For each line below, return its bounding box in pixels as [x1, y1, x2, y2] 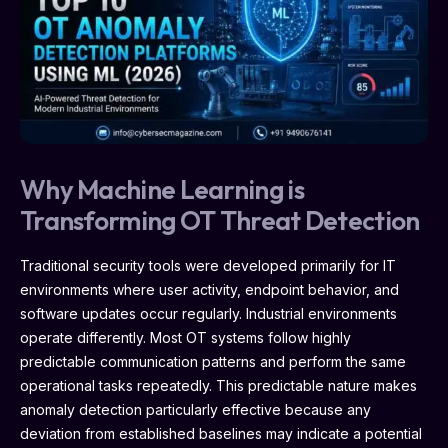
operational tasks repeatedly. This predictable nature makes [20, 376, 417, 394]
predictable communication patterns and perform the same [20, 352, 406, 370]
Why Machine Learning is [20, 172, 304, 206]
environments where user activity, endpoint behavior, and [20, 280, 399, 298]
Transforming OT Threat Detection [20, 203, 420, 237]
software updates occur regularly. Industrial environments [20, 304, 397, 322]
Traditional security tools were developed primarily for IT [20, 256, 396, 274]
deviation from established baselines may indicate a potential [20, 424, 422, 442]
